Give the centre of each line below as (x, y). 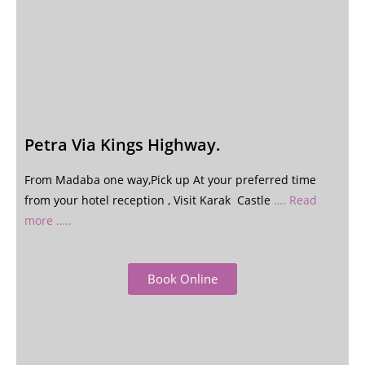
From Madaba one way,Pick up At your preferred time (170, 180)
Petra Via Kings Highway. (123, 145)
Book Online (182, 279)
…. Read (295, 200)
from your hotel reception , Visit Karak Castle (149, 200)
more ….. (48, 220)
